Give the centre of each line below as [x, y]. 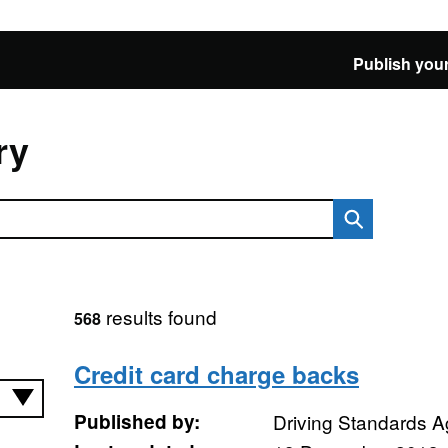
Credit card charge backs [216, 374]
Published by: [136, 421]
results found [158, 316]
